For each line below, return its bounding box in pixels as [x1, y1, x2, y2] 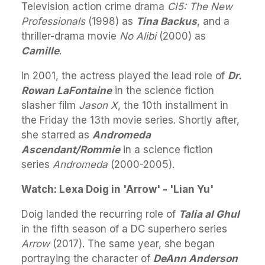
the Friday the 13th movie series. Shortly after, [21, 114, 240, 126]
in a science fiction [120, 143, 213, 156]
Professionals [21, 15, 85, 27]
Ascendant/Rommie [21, 143, 120, 156]
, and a [197, 15, 230, 27]
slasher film [21, 99, 79, 111]
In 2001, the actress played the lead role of [21, 69, 228, 82]
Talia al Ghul [179, 208, 240, 220]
